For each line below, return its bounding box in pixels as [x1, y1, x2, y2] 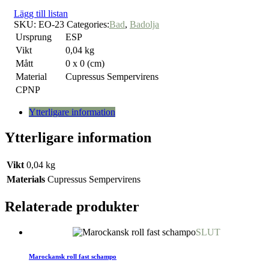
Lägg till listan [14, 8, 68, 19]
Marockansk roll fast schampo [29, 253, 116, 261]
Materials [7, 174, 45, 185]
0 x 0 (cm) [65, 58, 104, 69]
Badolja [130, 19, 159, 30]
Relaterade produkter [5, 199, 139, 215]
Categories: [67, 19, 109, 30]
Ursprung [16, 32, 52, 43]
